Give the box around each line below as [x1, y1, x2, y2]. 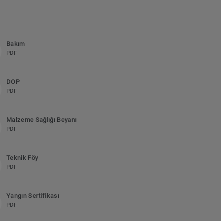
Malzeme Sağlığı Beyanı [6, 116, 77, 124]
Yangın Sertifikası [6, 192, 59, 200]
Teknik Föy [6, 154, 38, 162]
